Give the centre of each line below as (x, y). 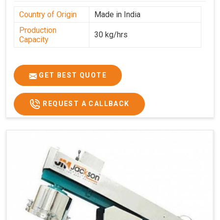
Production (38, 30)
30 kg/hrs (111, 35)
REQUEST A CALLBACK (85, 103)
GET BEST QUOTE (72, 75)
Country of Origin (48, 15)
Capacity (34, 40)
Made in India (117, 15)
